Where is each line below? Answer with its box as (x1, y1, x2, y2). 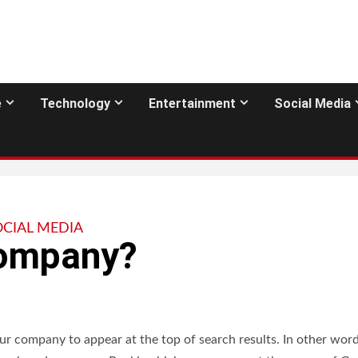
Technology (40, 96, 110, 111)
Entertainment (149, 96, 236, 111)
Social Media (274, 96, 351, 111)
